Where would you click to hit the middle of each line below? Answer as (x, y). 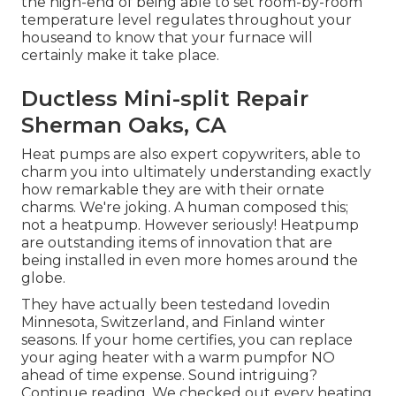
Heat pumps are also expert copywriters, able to (191, 155)
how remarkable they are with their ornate (173, 190)
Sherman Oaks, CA (124, 126)
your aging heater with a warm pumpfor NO (178, 358)
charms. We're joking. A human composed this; (185, 208)
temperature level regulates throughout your (187, 20)
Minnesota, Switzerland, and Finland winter (173, 323)
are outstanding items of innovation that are (177, 243)
